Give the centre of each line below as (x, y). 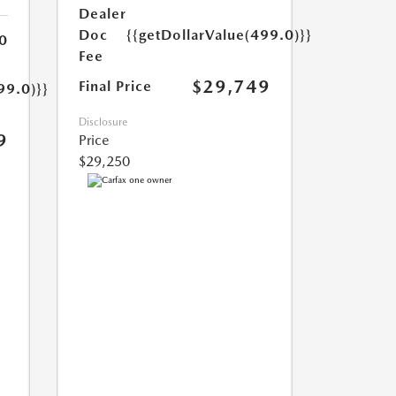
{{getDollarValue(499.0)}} (219, 35)
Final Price (115, 87)
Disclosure (103, 122)
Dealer (102, 14)
